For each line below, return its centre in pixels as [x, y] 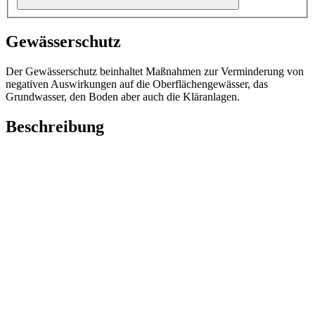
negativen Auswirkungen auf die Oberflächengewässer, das [137, 84]
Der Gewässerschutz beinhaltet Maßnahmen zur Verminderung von [155, 72]
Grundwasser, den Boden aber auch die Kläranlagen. [123, 97]
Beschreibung [55, 127]
